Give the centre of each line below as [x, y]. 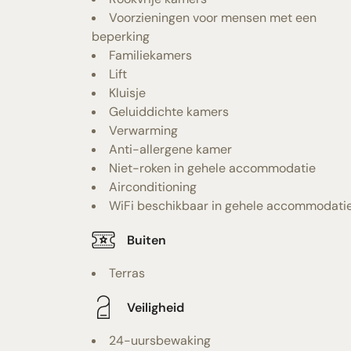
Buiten [147, 240]
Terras [127, 273]
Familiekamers [150, 55]
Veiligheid [156, 307]
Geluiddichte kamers [169, 112]
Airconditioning [153, 187]
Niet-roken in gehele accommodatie [212, 168]
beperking [121, 36]
